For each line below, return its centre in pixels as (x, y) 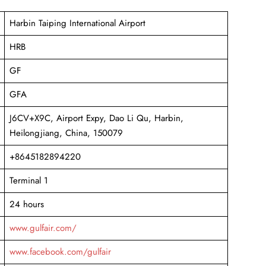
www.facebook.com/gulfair (60, 251)
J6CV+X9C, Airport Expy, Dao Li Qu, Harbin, (96, 118)
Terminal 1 (28, 180)
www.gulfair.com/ (43, 228)
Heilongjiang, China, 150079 (66, 133)
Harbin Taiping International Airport (77, 23)
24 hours (26, 204)
